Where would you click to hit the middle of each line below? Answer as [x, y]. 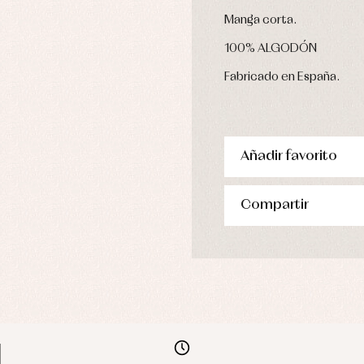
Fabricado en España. [282, 78]
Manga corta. [260, 21]
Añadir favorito [289, 157]
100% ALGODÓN [271, 49]
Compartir [275, 206]
